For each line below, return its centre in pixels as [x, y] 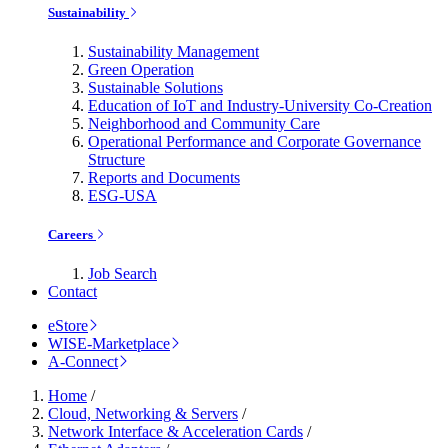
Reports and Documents [164, 177]
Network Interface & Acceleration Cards [175, 432]
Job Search [122, 274]
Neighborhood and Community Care [204, 123]
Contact [72, 292]
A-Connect [83, 362]
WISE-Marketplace [109, 344]
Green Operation [141, 69]
